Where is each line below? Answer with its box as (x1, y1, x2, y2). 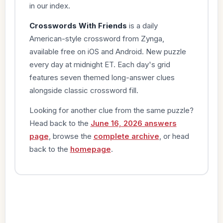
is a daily (126, 20, 158, 30)
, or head (159, 131, 189, 141)
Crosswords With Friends (29, 20, 127, 30)
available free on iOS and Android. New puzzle (29, 46, 186, 56)
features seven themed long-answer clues (29, 72, 175, 82)
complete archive (93, 131, 159, 141)
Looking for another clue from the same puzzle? (29, 105, 194, 115)
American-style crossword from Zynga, (29, 33, 164, 43)
